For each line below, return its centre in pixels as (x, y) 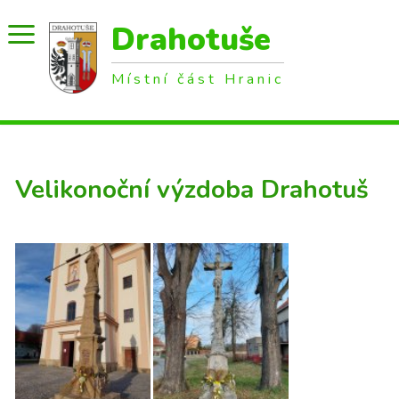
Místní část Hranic (198, 79)
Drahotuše (191, 40)
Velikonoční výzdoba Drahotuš (192, 190)
